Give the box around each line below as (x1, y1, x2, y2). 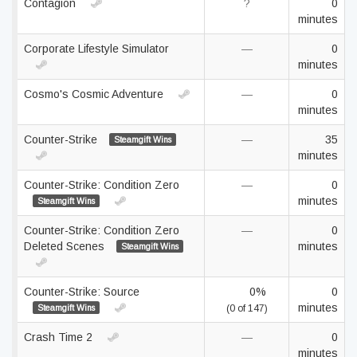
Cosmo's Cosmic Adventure (24, 88, 167, 100)
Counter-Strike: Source (24, 285, 139, 298)
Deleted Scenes (24, 240, 108, 253)
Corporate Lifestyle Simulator (24, 42, 169, 55)
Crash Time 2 (24, 331, 96, 343)
